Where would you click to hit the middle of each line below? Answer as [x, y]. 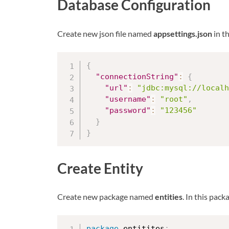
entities [169, 196]
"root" [174, 99]
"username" [128, 99]
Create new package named [106, 196]
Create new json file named [105, 33]
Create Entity [100, 168]
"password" [128, 110]
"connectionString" [137, 76]
